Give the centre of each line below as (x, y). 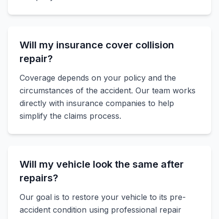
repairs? (39, 178)
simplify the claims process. (70, 116)
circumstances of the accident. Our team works (108, 90)
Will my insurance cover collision (97, 45)
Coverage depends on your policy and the (98, 78)
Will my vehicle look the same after (102, 164)
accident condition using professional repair (100, 210)
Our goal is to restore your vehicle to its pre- (103, 197)
